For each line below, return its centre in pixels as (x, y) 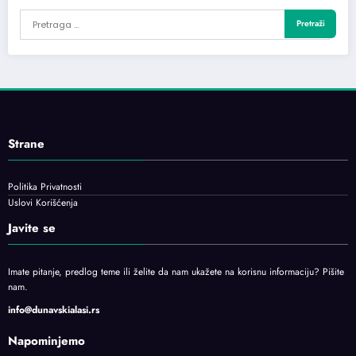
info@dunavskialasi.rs (54, 310)
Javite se (32, 228)
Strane (26, 143)
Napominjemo (46, 341)
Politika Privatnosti (45, 186)
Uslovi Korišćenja (43, 202)
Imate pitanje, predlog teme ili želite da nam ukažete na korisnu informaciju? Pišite (176, 272)
